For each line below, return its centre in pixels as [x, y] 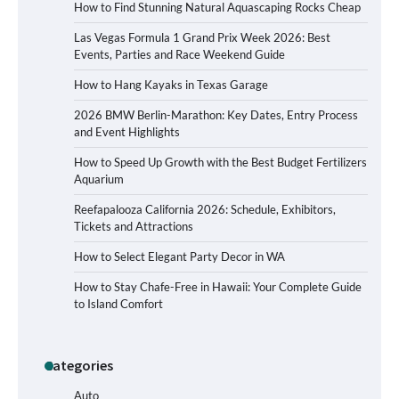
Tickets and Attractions [134, 226]
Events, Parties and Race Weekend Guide [179, 54]
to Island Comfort [118, 304]
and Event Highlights [127, 132]
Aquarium [99, 179]
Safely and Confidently [196, 378]
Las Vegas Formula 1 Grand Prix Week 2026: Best [202, 37]
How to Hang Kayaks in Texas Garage [171, 85]
